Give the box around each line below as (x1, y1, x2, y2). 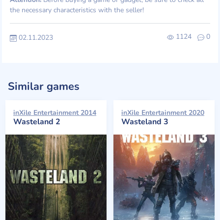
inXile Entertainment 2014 (13, 108, 96, 118)
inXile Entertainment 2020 (121, 108, 204, 118)
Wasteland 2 (13, 116, 60, 128)
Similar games (8, 79, 80, 94)
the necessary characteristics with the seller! (10, 5, 144, 15)
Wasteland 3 (121, 116, 168, 128)
